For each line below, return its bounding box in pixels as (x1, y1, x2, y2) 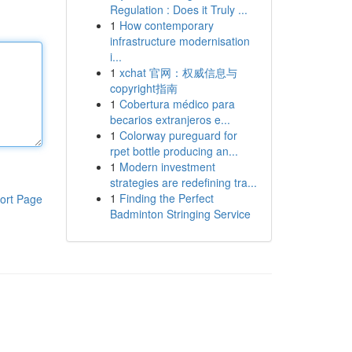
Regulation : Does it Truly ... (109, 2, 247, 17)
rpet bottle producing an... (109, 143, 238, 159)
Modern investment (119, 159, 215, 174)
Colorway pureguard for (119, 127, 237, 143)
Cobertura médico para (119, 96, 235, 112)
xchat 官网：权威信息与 (119, 64, 237, 80)
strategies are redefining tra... (109, 174, 257, 190)
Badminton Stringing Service (109, 206, 251, 222)
